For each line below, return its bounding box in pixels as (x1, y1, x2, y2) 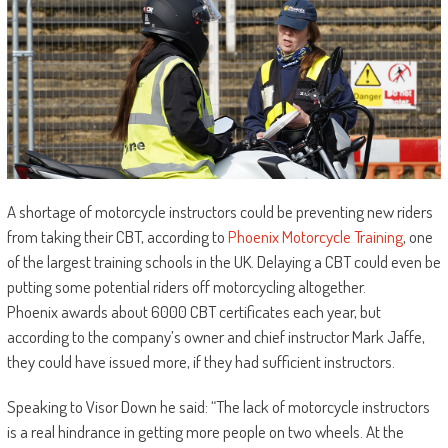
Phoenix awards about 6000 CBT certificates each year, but (6, 301, 381, 323)
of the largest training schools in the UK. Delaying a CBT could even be (6, 251, 441, 273)
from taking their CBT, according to (6, 226, 228, 248)
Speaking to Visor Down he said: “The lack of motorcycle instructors (6, 396, 430, 418)
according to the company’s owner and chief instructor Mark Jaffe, (6, 326, 425, 348)
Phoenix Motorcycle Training (227, 226, 403, 248)
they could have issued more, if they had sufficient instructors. (6, 351, 395, 373)
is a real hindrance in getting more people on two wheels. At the (6, 421, 404, 443)
